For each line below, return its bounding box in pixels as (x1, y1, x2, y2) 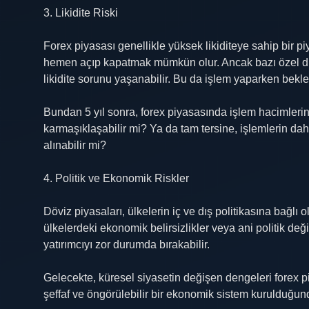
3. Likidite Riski (43, 7, 118, 19)
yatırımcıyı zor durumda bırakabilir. (43, 239, 210, 250)
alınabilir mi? (43, 139, 106, 151)
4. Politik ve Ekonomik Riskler (43, 172, 189, 184)
